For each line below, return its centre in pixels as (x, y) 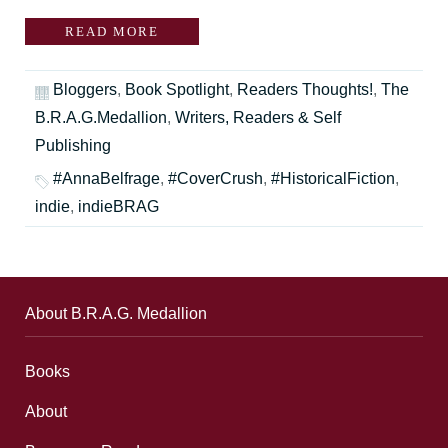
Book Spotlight (177, 90)
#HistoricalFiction (333, 179)
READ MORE (112, 32)
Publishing (73, 146)
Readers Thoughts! (305, 90)
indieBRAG (118, 207)
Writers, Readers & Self (258, 118)
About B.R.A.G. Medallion (116, 314)
